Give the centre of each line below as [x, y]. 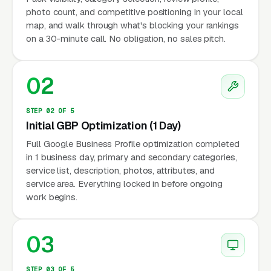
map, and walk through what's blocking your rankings [132, 25]
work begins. [52, 197]
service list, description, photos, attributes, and [121, 170]
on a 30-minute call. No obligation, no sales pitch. [126, 38]
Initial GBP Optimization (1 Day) [103, 125]
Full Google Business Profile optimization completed [133, 143]
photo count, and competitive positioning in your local [135, 11]
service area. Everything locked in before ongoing [125, 183]
